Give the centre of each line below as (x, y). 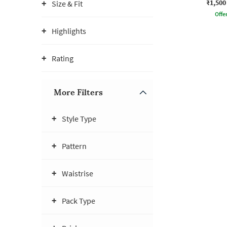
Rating (63, 58)
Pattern (74, 146)
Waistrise (78, 173)
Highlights (69, 31)
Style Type (79, 119)
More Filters (78, 92)
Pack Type (79, 201)
